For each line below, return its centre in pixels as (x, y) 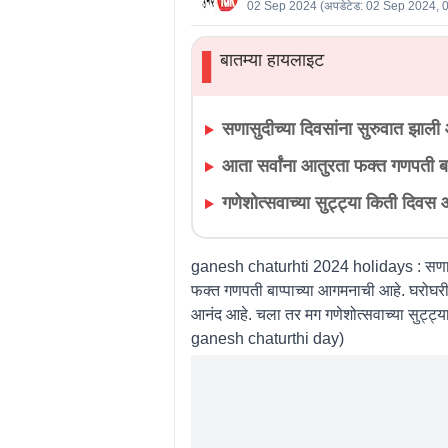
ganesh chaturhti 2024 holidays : (305, 266)
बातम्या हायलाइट (272, 60)
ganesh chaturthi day (264, 338)
